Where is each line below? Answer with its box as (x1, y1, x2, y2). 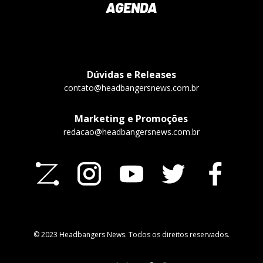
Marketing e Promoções (75, 112, 188, 126)
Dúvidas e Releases (86, 68, 176, 82)
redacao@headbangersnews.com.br (63, 126, 200, 138)
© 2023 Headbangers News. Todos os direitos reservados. (33, 230, 230, 240)
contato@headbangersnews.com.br (63, 82, 199, 94)
